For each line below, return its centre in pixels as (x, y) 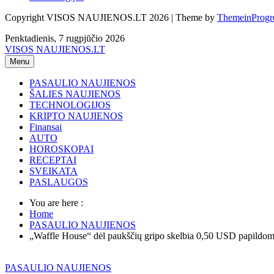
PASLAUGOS (59, 182)
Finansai (46, 127)
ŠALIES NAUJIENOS (75, 94)
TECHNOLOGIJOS (70, 105)
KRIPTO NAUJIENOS (76, 116)
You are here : (56, 202)
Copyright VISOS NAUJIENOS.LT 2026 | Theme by (111, 17)
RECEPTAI (53, 160)
